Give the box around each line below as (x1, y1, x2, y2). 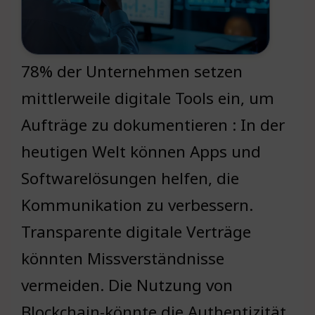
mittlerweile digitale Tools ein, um (21, 87, 274, 110)
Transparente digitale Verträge (21, 221, 251, 243)
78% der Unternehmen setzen (21, 60, 243, 83)
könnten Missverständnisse (21, 247, 224, 270)
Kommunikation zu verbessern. (21, 194, 253, 217)
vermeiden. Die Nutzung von (21, 274, 233, 297)
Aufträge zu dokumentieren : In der (21, 114, 285, 136)
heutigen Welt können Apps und (21, 141, 261, 163)
